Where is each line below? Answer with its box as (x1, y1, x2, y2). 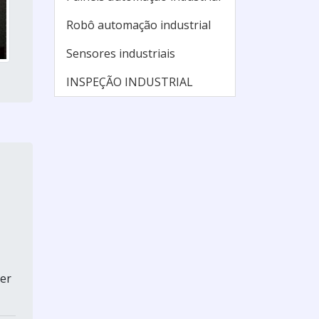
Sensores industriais (66, 46, 175, 61)
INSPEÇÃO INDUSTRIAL (66, 74, 193, 90)
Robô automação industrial (66, 17, 211, 33)
